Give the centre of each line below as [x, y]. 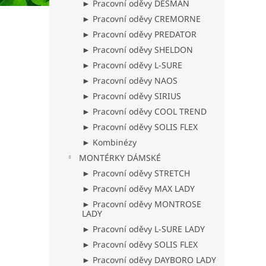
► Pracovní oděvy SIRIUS [132, 96]
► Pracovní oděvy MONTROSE [142, 204]
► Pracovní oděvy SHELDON [137, 50]
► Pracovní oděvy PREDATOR [139, 34]
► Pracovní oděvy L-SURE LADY [143, 229]
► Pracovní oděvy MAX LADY [138, 189]
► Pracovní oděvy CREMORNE [141, 19]
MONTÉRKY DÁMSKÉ [120, 158]
